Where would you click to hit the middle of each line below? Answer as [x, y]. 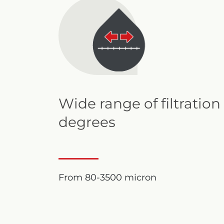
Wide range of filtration [139, 104]
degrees [87, 122]
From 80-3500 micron [107, 178]
